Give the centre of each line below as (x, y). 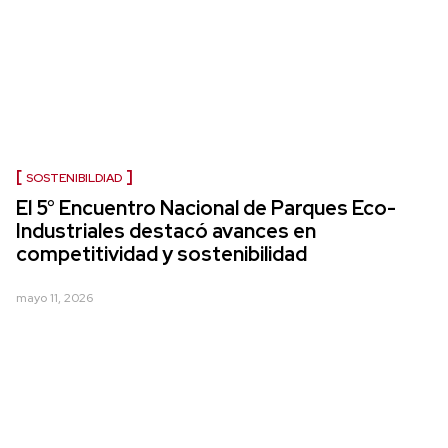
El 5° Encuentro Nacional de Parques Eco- (206, 208)
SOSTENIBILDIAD (74, 178)
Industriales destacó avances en (166, 231)
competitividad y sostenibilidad (161, 254)
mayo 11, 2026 (54, 298)
